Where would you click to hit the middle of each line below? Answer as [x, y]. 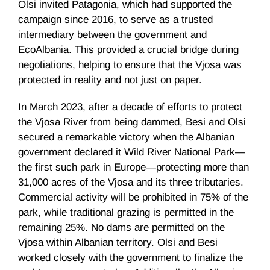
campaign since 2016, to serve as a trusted [115, 20]
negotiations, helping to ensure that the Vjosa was [130, 65]
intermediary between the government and [112, 35]
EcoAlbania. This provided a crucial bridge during [128, 50]
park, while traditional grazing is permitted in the [126, 213]
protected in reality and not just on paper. [111, 80]
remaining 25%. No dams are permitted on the [121, 228]
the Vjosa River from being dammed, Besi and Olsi [132, 122]
